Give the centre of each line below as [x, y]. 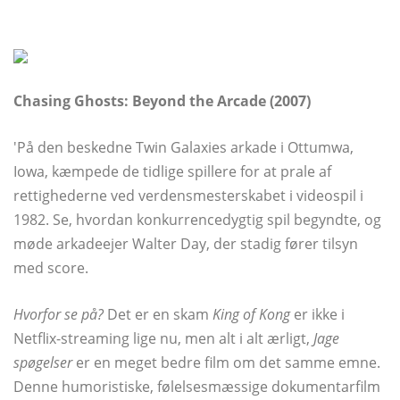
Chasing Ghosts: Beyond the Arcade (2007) [162, 101]
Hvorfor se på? [58, 315]
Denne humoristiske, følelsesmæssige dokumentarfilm [197, 387]
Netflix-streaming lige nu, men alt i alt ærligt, [163, 339]
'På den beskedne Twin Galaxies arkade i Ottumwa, [183, 148]
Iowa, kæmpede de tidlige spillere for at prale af [172, 172]
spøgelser [43, 363]
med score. [51, 268]
